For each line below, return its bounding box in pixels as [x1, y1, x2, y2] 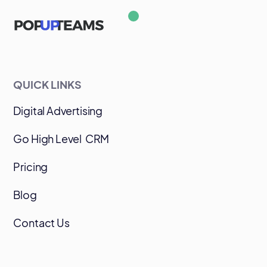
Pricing [13, 160, 48, 174]
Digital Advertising [13, 104, 103, 118]
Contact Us [13, 216, 70, 230]
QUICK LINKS [13, 77, 82, 92]
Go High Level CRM [13, 132, 110, 146]
